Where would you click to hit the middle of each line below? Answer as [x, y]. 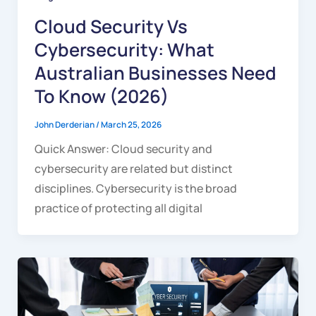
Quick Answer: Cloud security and [123, 148]
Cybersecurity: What [124, 49]
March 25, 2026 [131, 124]
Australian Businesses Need [155, 73]
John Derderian [65, 124]
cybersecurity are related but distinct [133, 168]
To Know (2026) [101, 96]
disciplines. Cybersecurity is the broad [135, 188]
